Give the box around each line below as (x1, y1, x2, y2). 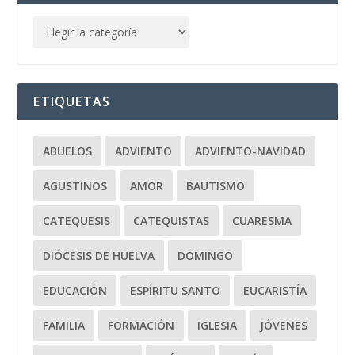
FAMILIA (43, 317, 86, 333)
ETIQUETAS (33, 92, 111, 110)
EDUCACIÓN (43, 282, 108, 298)
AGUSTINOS (43, 177, 108, 193)
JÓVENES (260, 317, 308, 333)
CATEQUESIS (43, 212, 111, 228)
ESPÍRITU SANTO (130, 282, 221, 298)
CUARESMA (232, 212, 292, 228)
